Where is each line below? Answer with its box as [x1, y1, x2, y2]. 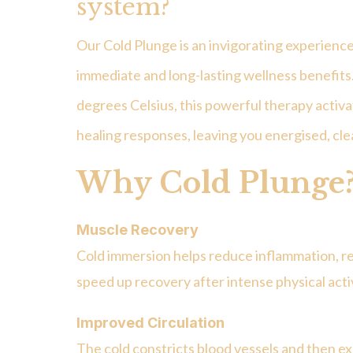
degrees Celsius [76, 96, 174, 114]
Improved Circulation [76, 314, 225, 332]
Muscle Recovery [76, 221, 199, 239]
